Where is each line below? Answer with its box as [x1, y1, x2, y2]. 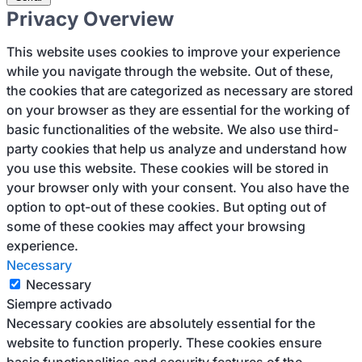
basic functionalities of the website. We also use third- [6, 121, 339, 137]
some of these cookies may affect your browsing [6, 218, 305, 234]
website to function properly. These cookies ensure [6, 335, 322, 351]
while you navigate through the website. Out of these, [6, 63, 334, 79]
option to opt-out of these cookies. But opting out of [6, 199, 326, 215]
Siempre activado [6, 296, 112, 312]
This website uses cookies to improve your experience [6, 44, 340, 60]
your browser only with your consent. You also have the [6, 179, 349, 196]
